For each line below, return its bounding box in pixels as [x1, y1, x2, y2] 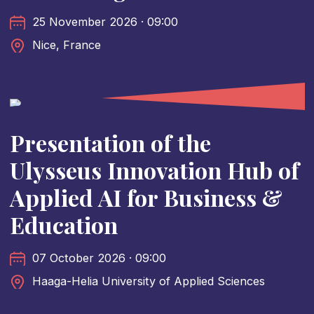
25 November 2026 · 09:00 [32, 15, 178, 29]
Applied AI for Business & [9, 182, 282, 213]
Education [9, 210, 118, 240]
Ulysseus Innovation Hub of [9, 155, 299, 186]
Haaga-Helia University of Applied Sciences [32, 274, 265, 289]
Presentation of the [9, 128, 211, 158]
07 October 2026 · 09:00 [32, 251, 166, 266]
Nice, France [32, 38, 101, 53]
